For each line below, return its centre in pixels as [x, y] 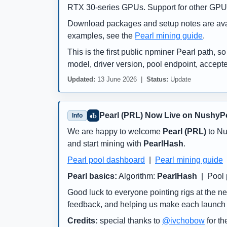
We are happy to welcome [115, 132]
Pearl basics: [92, 176]
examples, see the [101, 36]
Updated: [81, 80]
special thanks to [130, 221]
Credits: [83, 221]
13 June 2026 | [121, 80]
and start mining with [105, 144]
